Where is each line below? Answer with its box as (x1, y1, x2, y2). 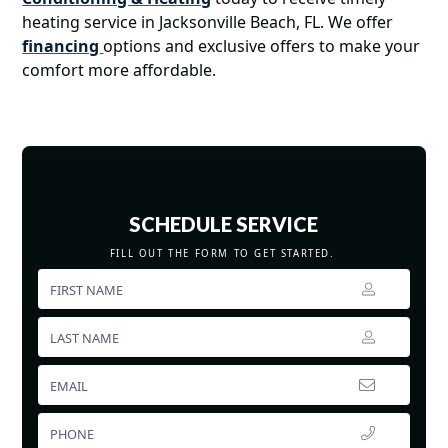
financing (22, 35, 104, 57)
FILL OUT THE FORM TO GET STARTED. (109, 247, 339, 260)
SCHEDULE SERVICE (128, 212, 320, 236)
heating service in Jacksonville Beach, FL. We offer (22, 11, 394, 33)
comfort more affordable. (22, 59, 241, 81)
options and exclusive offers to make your (103, 35, 421, 57)
